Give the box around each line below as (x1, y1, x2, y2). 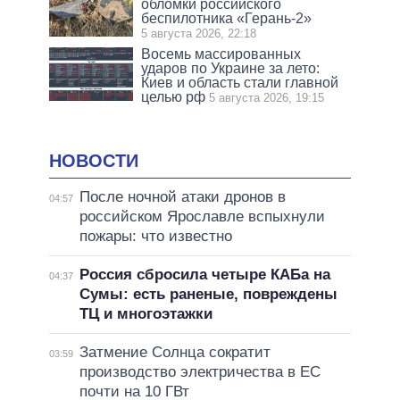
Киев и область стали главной (141, 74, 339, 90)
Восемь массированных (141, 46, 302, 62)
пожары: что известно (79, 228, 232, 246)
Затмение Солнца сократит (79, 344, 271, 362)
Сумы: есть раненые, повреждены (79, 286, 337, 304)
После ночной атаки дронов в (79, 188, 286, 206)
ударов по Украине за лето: (141, 60, 321, 76)
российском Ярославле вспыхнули (79, 208, 325, 226)
